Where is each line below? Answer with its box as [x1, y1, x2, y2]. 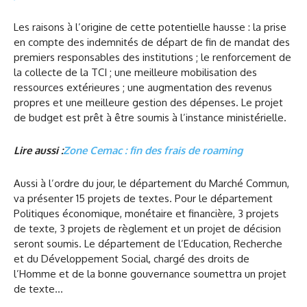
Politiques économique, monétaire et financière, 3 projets [14, 206, 279, 220]
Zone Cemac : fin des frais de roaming [63, 143, 243, 157]
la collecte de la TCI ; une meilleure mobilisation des [14, 65, 257, 79]
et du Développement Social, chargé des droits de [14, 251, 249, 265]
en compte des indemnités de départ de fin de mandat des [14, 35, 290, 49]
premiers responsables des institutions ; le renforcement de [14, 50, 291, 64]
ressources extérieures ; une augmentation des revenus [14, 80, 272, 94]
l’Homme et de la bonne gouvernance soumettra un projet [14, 267, 286, 280]
